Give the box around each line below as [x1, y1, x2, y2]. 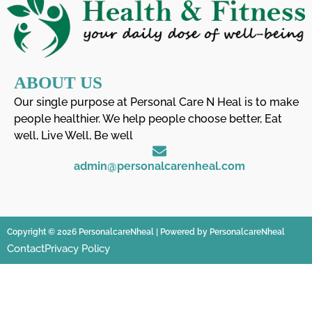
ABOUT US [14, 73, 102, 92]
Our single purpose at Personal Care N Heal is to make [14, 95, 299, 109]
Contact [7, 242, 45, 255]
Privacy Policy [45, 242, 110, 255]
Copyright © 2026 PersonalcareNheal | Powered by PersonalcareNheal [7, 227, 285, 237]
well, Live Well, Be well [14, 129, 133, 142]
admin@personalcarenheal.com [74, 159, 245, 173]
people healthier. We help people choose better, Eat [14, 112, 282, 125]
